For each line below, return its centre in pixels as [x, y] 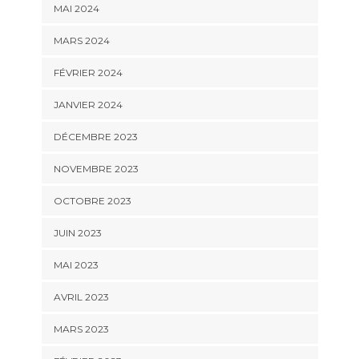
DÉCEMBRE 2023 [95, 137]
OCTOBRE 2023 [92, 201]
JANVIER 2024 [88, 105]
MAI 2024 [76, 9]
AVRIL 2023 [81, 297]
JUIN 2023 [77, 233]
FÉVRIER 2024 [88, 73]
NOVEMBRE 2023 [96, 169]
